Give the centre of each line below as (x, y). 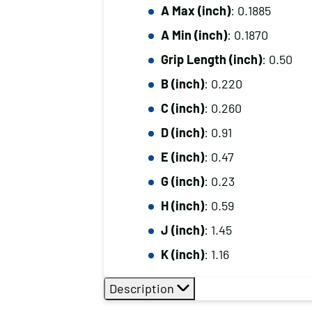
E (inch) (182, 157)
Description (143, 288)
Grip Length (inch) (211, 59)
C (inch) (182, 108)
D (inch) (182, 132)
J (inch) (182, 230)
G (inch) (182, 181)
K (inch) (182, 254)
